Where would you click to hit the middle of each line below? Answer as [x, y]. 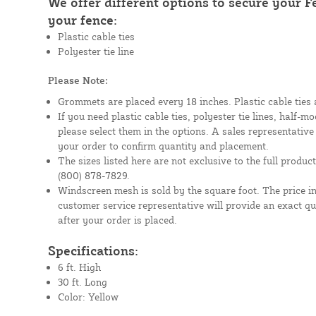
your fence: [82, 19]
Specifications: [93, 250]
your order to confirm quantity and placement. [163, 145]
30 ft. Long [82, 281]
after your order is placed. [117, 219]
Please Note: [78, 80]
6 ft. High [79, 267]
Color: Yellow [88, 296]
